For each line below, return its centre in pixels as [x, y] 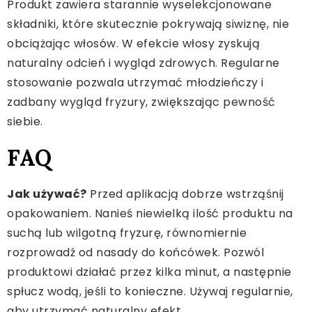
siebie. [25, 121]
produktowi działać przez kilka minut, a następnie [149, 272]
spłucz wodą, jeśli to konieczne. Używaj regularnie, [150, 291]
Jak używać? [47, 194]
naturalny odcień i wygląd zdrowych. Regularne [143, 63]
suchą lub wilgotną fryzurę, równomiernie [127, 233]
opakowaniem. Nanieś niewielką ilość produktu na [150, 213]
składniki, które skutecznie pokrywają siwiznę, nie [148, 24]
